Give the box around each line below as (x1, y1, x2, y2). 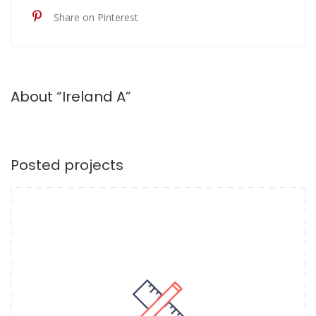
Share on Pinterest (54, 10, 138, 24)
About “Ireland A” (11, 86, 131, 107)
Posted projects (11, 154, 123, 175)
